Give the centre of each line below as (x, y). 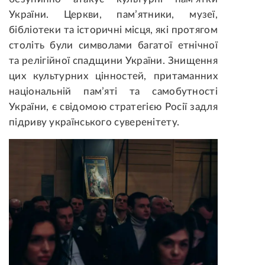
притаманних (185, 76)
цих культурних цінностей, (81, 76)
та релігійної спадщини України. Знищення (113, 61)
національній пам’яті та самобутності (113, 92)
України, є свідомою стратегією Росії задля (113, 107)
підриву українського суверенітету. (94, 122)
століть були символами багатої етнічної (113, 46)
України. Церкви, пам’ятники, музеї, (113, 15)
